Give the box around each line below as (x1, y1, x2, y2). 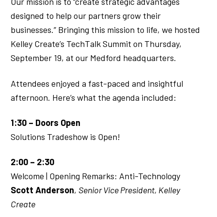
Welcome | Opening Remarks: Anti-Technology (11, 170, 181, 182)
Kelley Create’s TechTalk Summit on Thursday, (11, 38, 182, 49)
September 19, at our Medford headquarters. (11, 52, 177, 63)
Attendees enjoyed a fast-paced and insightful (11, 77, 184, 89)
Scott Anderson (11, 185, 75, 196)
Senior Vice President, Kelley (78, 185, 181, 196)
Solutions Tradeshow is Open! (11, 131, 121, 142)
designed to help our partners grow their (11, 10, 161, 21)
